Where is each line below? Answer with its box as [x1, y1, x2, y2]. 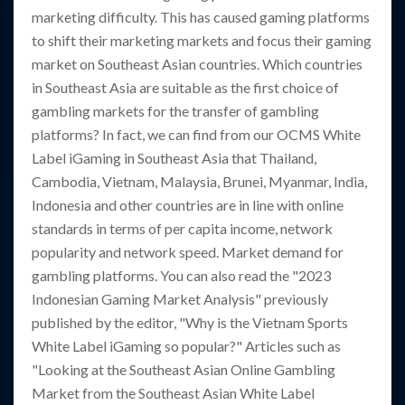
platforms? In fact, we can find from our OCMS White [32, 126, 361, 144]
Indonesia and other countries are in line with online [32, 196, 344, 214]
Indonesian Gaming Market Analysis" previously [32, 290, 328, 308]
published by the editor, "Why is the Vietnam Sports [32, 314, 348, 332]
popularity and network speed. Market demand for [32, 243, 344, 261]
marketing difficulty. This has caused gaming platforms [32, 8, 370, 26]
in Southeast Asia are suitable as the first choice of [32, 79, 339, 97]
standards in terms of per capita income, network [32, 220, 333, 238]
